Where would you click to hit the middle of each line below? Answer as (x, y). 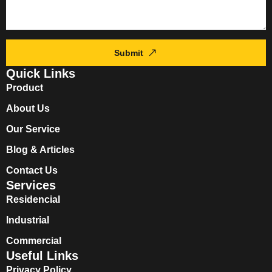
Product (25, 87)
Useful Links (42, 255)
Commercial (34, 240)
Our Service (33, 129)
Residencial (33, 199)
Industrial (28, 220)
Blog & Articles (40, 149)
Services (31, 185)
